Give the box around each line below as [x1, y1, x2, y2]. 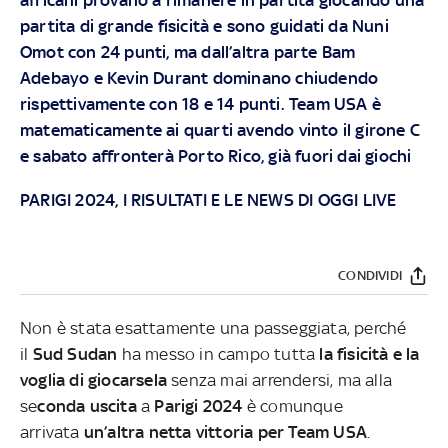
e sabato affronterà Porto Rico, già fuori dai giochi [20, 145, 412, 166]
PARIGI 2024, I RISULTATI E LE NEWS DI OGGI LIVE [20, 189, 397, 210]
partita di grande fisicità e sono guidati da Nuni [20, 15, 389, 36]
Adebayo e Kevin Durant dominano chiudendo [20, 67, 379, 88]
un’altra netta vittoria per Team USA [83, 421, 368, 442]
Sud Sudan [32, 343, 118, 364]
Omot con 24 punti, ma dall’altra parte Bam [20, 41, 356, 62]
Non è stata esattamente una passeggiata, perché [20, 317, 407, 338]
